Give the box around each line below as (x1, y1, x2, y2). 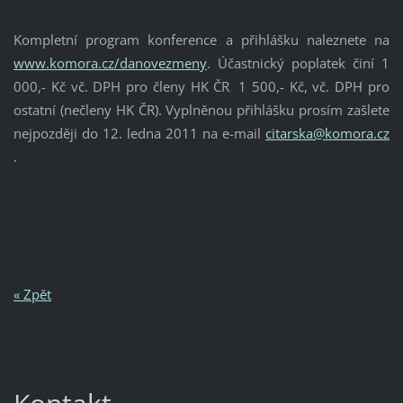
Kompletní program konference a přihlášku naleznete (13, 31, 366, 49)
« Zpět (13, 285, 51, 304)
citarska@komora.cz (265, 124, 390, 143)
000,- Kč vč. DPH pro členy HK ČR (13, 77, 230, 96)
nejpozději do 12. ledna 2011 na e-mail (13, 124, 266, 143)
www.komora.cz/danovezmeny (13, 54, 207, 73)
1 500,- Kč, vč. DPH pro (238, 77, 390, 96)
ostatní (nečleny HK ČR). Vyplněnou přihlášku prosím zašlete (13, 101, 390, 120)
